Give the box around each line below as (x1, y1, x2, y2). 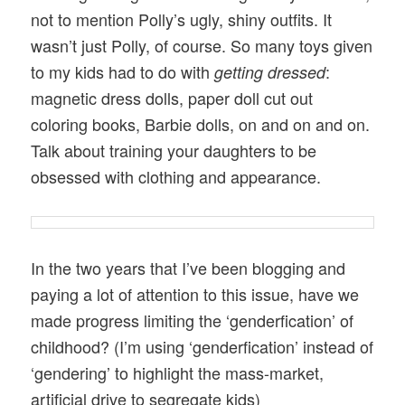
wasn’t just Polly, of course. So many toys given (31, 33, 373, 57)
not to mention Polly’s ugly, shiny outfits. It (31, 6, 333, 31)
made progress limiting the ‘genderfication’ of (31, 308, 354, 333)
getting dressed (214, 60, 326, 83)
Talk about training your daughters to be (31, 137, 317, 162)
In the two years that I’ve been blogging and (31, 256, 346, 280)
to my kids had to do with (31, 59, 215, 83)
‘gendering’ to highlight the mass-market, (31, 361, 325, 385)
